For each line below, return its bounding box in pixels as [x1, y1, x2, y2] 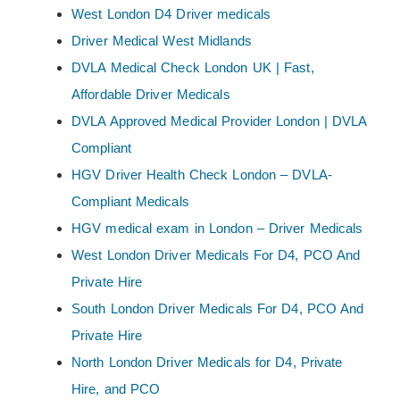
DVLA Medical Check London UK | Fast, [71, 60, 314, 76]
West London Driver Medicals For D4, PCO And [71, 247, 361, 263]
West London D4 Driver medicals [71, 6, 271, 22]
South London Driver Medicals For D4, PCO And [71, 301, 364, 317]
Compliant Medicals [71, 194, 189, 210]
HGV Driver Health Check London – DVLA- [71, 167, 332, 183]
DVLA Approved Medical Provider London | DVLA [71, 113, 367, 129]
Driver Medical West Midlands [71, 33, 252, 49]
